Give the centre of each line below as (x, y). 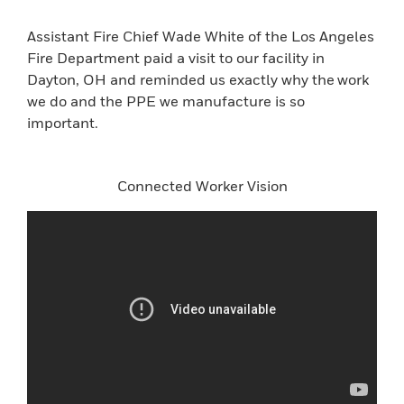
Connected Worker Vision (202, 186)
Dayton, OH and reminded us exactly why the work (198, 79)
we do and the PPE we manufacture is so (166, 101)
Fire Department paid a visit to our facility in (176, 58)
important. (63, 123)
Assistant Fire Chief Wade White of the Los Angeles (201, 36)
